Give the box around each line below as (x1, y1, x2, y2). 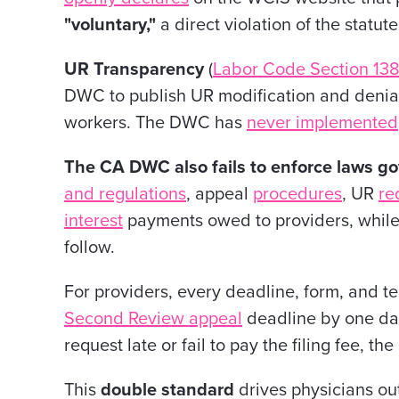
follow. (64, 237, 115, 258)
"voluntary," (64, 14, 156, 36)
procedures (253, 183, 342, 205)
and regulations (64, 183, 186, 205)
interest (64, 210, 123, 232)
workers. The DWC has (64, 112, 247, 134)
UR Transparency (64, 59, 208, 80)
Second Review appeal (64, 308, 242, 330)
